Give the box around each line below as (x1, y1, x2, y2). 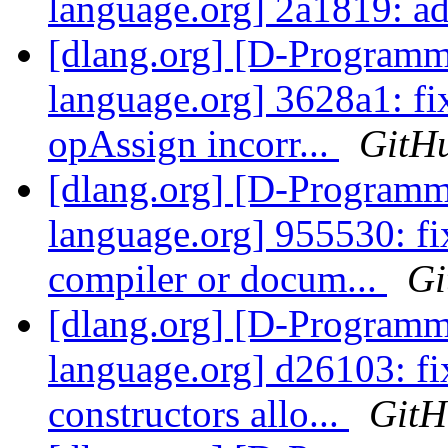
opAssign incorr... (48, 122, 339, 166)
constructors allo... (48, 392, 349, 436)
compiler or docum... (48, 257, 387, 301)
